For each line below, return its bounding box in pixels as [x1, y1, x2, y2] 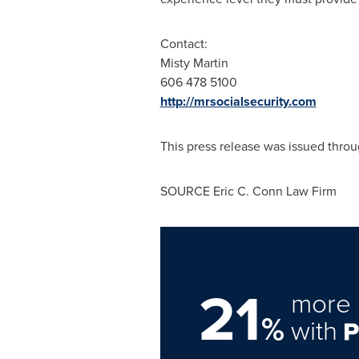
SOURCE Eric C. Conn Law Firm [159, 182, 337, 200]
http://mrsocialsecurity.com [159, 92, 317, 111]
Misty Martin [159, 54, 235, 72]
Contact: [159, 34, 208, 53]
